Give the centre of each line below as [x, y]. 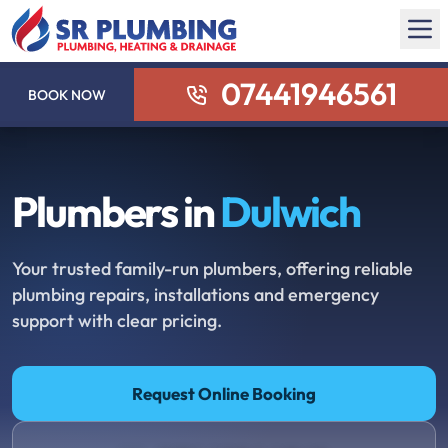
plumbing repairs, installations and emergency [195, 294]
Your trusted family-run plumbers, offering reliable [212, 268]
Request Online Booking [224, 393]
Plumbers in [116, 211]
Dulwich [290, 211]
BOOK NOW [67, 94]
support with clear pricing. [117, 320]
